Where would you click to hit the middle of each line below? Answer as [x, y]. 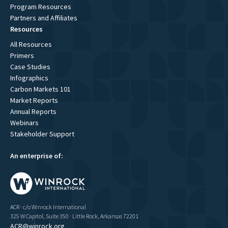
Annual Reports [33, 112]
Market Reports [34, 101]
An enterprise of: [37, 156]
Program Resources [41, 7]
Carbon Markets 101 [40, 89]
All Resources [31, 45]
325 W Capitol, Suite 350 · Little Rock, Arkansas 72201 [74, 216]
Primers [22, 56]
